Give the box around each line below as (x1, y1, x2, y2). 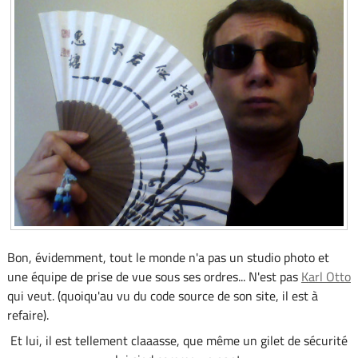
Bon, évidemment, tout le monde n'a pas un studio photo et (6, 248, 329, 268)
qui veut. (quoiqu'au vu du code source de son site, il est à (6, 286, 318, 306)
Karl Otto (300, 267, 351, 287)
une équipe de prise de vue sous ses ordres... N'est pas (6, 267, 301, 287)
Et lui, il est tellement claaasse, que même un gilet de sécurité (10, 331, 348, 351)
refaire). (6, 305, 49, 325)
